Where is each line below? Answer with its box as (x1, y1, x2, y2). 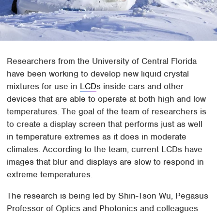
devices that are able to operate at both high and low (7, 93, 206, 105)
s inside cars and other (96, 81, 184, 92)
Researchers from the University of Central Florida (7, 56, 197, 67)
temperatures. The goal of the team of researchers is (7, 106, 207, 117)
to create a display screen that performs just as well (7, 119, 203, 130)
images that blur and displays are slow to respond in (7, 156, 204, 168)
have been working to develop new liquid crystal (7, 68, 189, 79)
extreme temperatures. (7, 169, 93, 180)
